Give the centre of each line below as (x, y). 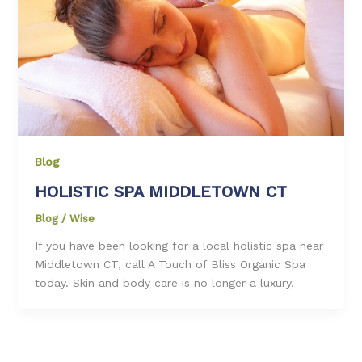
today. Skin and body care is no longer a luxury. (164, 282)
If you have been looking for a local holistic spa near (179, 245)
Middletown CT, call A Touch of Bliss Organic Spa (170, 264)
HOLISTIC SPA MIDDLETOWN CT (160, 191)
